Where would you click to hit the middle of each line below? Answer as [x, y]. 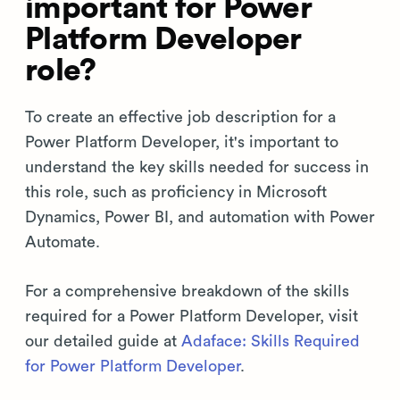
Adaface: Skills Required [271, 341]
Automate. [62, 242]
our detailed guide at [103, 341]
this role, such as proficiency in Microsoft [176, 192]
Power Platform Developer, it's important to [182, 142]
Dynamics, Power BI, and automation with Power [200, 217]
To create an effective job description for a [180, 117]
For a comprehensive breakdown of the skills [187, 291]
